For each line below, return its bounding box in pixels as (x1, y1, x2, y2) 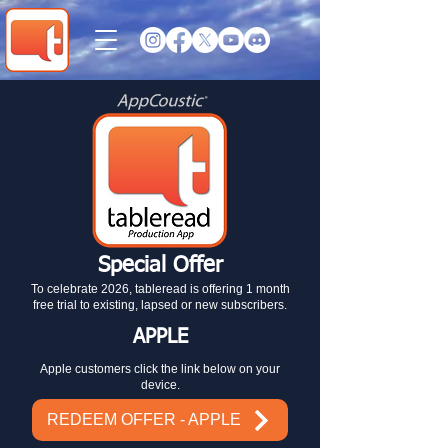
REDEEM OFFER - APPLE (47, 411, 241, 428)
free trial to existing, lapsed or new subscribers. (33, 298, 287, 312)
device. (140, 378, 180, 392)
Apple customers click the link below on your (40, 362, 280, 376)
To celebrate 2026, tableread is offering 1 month (30, 282, 290, 296)
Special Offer (97, 255, 223, 277)
